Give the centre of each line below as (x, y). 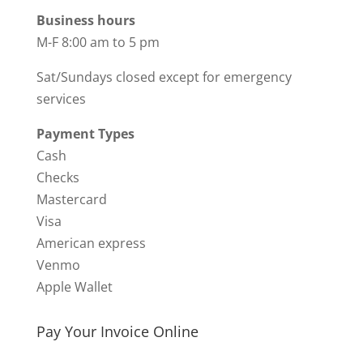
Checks (58, 178)
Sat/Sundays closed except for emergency (164, 77)
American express (91, 243)
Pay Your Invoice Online (117, 332)
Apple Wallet (74, 287)
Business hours (85, 21)
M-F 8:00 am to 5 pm (98, 43)
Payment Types (85, 134)
